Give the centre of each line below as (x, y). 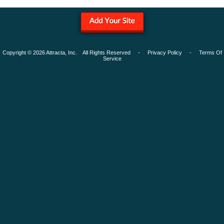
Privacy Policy (164, 52)
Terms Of (210, 52)
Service (112, 58)
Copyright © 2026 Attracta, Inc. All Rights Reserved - (75, 52)
